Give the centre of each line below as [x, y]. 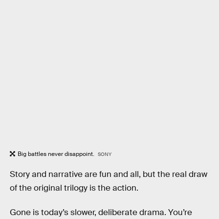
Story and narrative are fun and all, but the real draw [109, 174]
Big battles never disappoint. [57, 154]
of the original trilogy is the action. [74, 188]
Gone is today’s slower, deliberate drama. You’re [101, 212]
